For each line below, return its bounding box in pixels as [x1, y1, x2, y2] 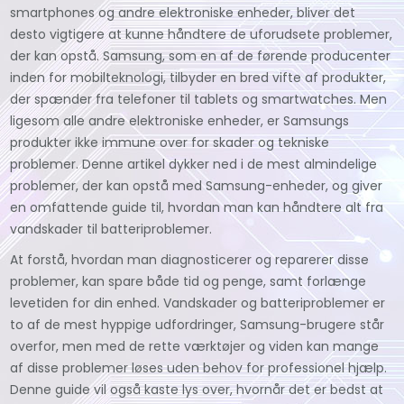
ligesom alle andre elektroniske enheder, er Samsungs [10, 111, 350, 130]
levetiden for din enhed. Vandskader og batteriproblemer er [10, 293, 386, 312]
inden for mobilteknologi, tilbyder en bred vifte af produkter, [10, 68, 387, 87]
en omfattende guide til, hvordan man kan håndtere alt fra [10, 197, 384, 216]
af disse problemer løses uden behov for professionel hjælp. [10, 358, 388, 377]
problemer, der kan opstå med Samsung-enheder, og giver [10, 176, 383, 195]
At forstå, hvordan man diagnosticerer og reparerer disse [10, 250, 370, 269]
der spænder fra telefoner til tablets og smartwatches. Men [10, 89, 388, 108]
